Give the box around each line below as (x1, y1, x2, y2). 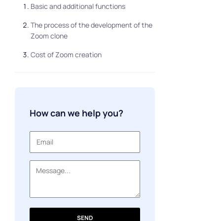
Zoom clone (30, 31, 68, 41)
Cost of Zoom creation (30, 50, 102, 60)
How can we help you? (29, 107, 123, 119)
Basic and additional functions (30, 1, 125, 11)
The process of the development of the (30, 20, 152, 30)
